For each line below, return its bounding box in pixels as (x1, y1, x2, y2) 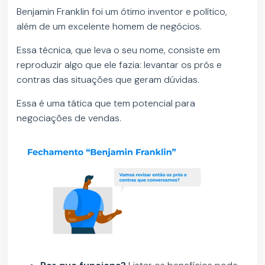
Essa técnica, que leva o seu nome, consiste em (17, 44, 221, 57)
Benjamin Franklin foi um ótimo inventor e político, (17, 5, 228, 18)
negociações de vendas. (17, 112, 122, 125)
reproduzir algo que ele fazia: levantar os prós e (17, 59, 222, 72)
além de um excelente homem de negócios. (17, 20, 202, 33)
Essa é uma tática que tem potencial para (17, 97, 196, 110)
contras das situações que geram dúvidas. (17, 73, 200, 86)
